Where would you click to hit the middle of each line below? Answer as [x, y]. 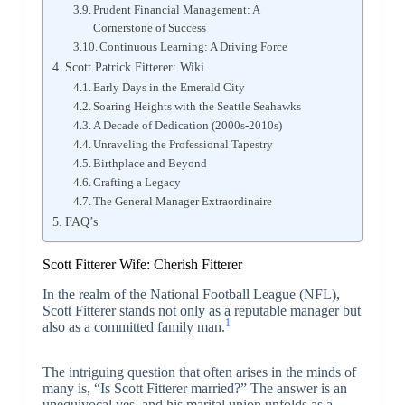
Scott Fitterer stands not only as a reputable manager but [201, 311]
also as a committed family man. [133, 327]
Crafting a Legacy [137, 183]
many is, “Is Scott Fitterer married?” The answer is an [194, 389]
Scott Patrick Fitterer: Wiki [134, 67]
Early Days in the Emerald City [170, 88]
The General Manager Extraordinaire [183, 202]
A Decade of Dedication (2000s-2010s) [188, 126]
